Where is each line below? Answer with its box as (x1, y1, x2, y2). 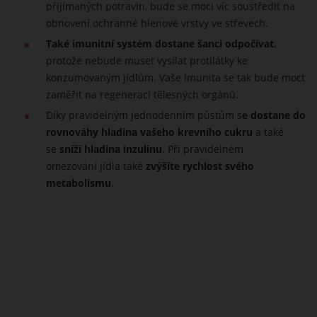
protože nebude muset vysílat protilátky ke (46, 54, 248, 68)
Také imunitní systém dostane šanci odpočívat (46, 38, 274, 51)
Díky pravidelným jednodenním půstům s (46, 109, 242, 122)
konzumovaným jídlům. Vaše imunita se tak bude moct (46, 71, 305, 85)
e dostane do (242, 109, 306, 122)
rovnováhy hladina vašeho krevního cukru (46, 126, 255, 139)
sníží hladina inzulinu (59, 143, 162, 156)
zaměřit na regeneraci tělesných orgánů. (46, 88, 238, 102)
